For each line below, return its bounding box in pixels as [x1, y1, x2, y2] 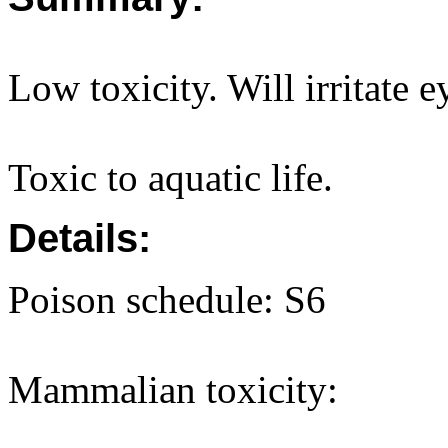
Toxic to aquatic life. [8, 156, 333, 199]
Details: [8, 216, 151, 260]
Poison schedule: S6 [8, 278, 326, 321]
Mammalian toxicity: [8, 368, 338, 411]
